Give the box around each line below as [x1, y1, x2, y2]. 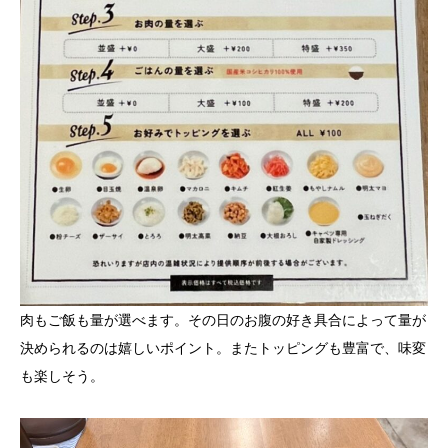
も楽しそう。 [20, 368, 104, 385]
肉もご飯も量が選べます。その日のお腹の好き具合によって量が [20, 312, 426, 329]
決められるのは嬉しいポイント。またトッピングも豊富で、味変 [20, 340, 426, 357]
